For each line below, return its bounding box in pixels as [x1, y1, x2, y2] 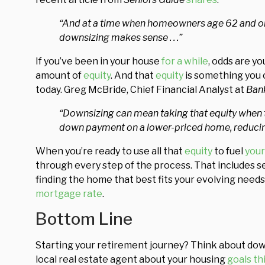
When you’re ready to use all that [35, 146, 185, 157]
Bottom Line [35, 209, 132, 230]
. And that [111, 70, 156, 81]
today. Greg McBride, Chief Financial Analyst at [35, 84, 246, 95]
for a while [161, 56, 208, 67]
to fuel [212, 146, 245, 157]
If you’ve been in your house [35, 56, 161, 67]
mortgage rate [35, 188, 102, 199]
